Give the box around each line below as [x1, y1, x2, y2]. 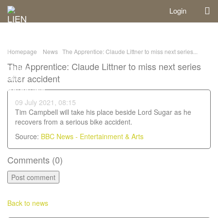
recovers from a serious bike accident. [15, 117, 132, 127]
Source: [15, 131, 41, 141]
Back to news [7, 198, 48, 208]
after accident [7, 72, 60, 85]
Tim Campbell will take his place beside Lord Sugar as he [15, 107, 191, 117]
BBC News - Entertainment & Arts [41, 131, 144, 141]
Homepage [7, 47, 37, 55]
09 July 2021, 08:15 [15, 97, 76, 107]
